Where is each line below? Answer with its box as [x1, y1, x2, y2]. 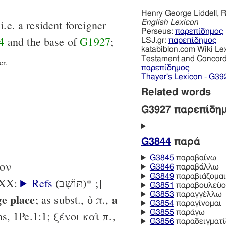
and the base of [4, 34, 80, 49]
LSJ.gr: [141, 36, 168, 45]
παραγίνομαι [174, 199, 221, 208]
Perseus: [141, 27, 175, 36]
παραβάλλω [174, 163, 219, 172]
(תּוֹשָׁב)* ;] [83, 175, 102, 190]
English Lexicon [141, 18, 198, 27]
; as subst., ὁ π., [35, 192, 112, 207]
